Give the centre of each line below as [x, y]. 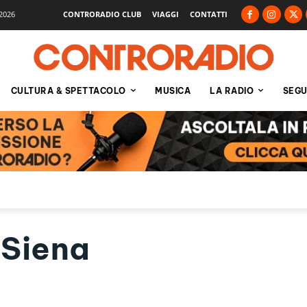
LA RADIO [232, 90]
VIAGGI [165, 14]
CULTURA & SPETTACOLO [68, 90]
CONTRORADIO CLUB [102, 14]
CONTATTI [208, 14]
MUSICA [173, 90]
